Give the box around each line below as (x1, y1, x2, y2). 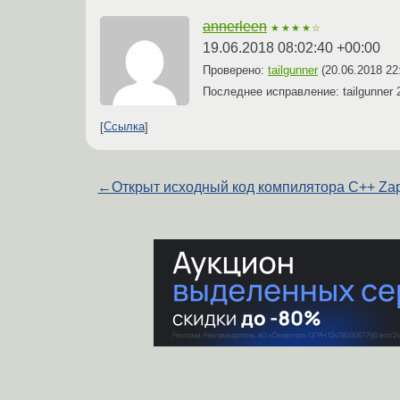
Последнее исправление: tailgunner (203, 84, 396, 98)
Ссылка (104, 120, 145, 134)
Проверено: (203, 62, 268, 77)
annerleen (203, 18, 267, 34)
